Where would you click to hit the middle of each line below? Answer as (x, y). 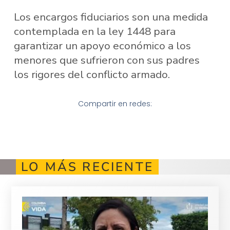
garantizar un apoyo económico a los (102, 46)
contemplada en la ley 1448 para (94, 32)
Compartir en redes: (115, 103)
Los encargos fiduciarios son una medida (111, 17)
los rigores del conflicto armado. (92, 75)
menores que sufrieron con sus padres (107, 60)
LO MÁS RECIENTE (87, 167)
